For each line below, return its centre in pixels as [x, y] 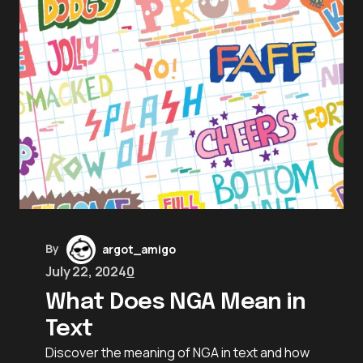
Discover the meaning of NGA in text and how [177, 352]
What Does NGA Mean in [176, 302]
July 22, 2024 [86, 271]
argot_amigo [139, 249]
